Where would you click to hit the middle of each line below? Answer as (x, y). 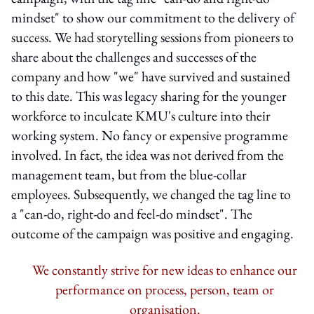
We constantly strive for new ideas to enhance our (165, 269)
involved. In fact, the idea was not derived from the (148, 155)
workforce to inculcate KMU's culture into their (141, 115)
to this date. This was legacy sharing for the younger (149, 96)
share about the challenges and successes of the (134, 56)
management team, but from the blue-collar (129, 174)
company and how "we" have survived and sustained (151, 76)
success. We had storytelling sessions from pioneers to (152, 37)
